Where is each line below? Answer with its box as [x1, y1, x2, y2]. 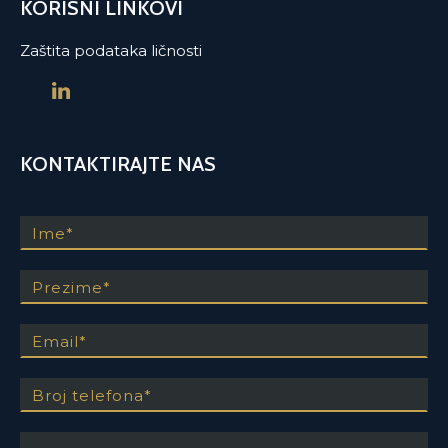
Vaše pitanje [19, 412, 110, 432]
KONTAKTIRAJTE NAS [20, 152, 216, 177]
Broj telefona [19, 358, 118, 378]
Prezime [19, 250, 83, 270]
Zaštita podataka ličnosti [20, 41, 202, 61]
